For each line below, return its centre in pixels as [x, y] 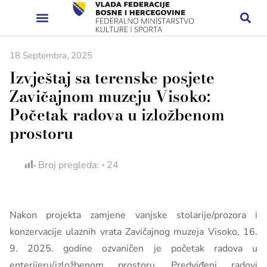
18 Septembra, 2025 [51, 55]
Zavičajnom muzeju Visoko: [110, 96]
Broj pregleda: [69, 165]
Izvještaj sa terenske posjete [112, 78]
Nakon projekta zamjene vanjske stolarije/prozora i [133, 215]
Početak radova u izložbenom [117, 115]
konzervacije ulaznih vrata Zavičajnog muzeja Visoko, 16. [133, 232]
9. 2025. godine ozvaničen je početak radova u [133, 249]
